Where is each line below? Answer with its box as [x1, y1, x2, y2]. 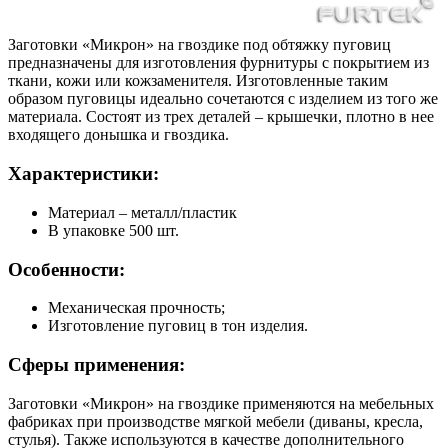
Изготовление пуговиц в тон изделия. [48, 317, 308, 335]
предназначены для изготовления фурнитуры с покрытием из [8, 54, 429, 72]
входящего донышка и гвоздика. [8, 126, 229, 144]
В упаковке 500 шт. [48, 221, 179, 239]
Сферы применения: [8, 353, 185, 375]
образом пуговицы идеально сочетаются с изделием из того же [8, 90, 438, 108]
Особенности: [8, 258, 125, 280]
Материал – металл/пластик [48, 203, 237, 221]
